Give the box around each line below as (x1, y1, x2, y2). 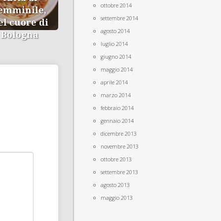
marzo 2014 (101, 91, 131, 99)
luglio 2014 (101, 40, 128, 47)
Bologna (1, 30, 38, 40)
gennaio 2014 (101, 117, 134, 124)
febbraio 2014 (101, 104, 134, 111)
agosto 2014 (101, 27, 130, 35)
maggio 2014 (101, 66, 133, 73)
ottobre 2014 (101, 1, 132, 9)
